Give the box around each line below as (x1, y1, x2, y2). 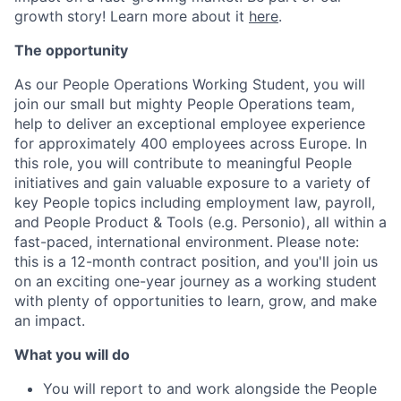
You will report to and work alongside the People (43, 379, 377, 397)
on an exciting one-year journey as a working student (14, 271, 377, 290)
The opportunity (14, 40, 128, 59)
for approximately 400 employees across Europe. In (14, 133, 367, 152)
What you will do (14, 345, 130, 363)
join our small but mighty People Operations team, (14, 94, 354, 113)
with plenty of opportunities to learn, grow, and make (14, 291, 377, 310)
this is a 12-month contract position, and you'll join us (14, 252, 378, 270)
